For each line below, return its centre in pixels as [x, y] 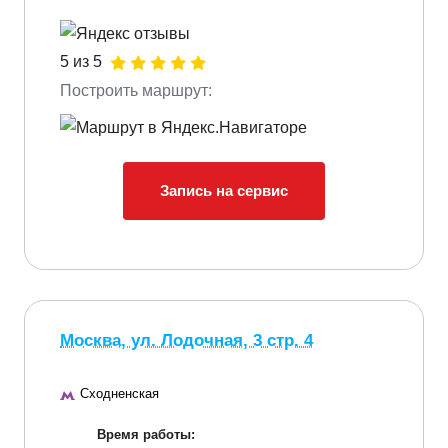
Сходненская [119, 393]
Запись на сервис [224, 190]
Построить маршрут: [136, 91]
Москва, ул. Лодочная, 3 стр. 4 [186, 340]
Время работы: [146, 434]
